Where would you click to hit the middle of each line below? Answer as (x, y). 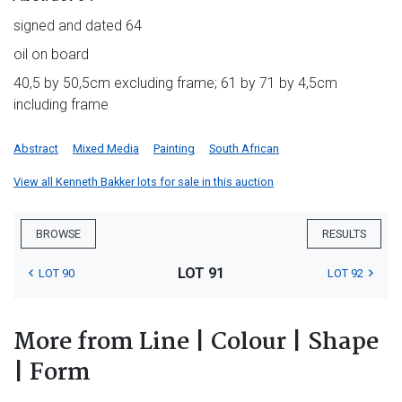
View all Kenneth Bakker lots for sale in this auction (144, 181)
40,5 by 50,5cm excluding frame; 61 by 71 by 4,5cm (175, 83)
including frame (61, 104)
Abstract (36, 148)
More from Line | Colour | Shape (196, 342)
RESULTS (344, 233)
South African (244, 148)
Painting (174, 148)
